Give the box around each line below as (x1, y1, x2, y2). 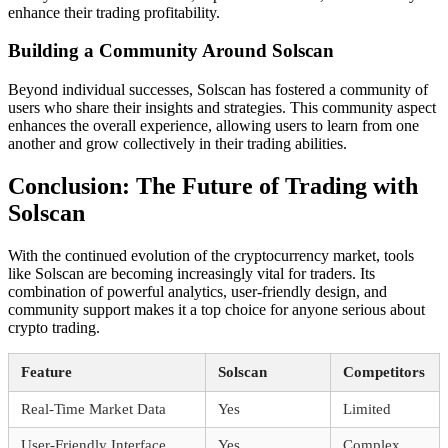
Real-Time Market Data (21, 401, 166, 417)
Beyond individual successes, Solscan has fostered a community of (8, 81, 428, 99)
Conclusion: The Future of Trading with (8, 173, 418, 200)
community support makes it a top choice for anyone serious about (8, 301, 425, 318)
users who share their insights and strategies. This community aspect (8, 99, 436, 117)
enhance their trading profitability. (8, 3, 220, 21)
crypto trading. (8, 319, 100, 336)
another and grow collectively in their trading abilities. (8, 135, 347, 153)
